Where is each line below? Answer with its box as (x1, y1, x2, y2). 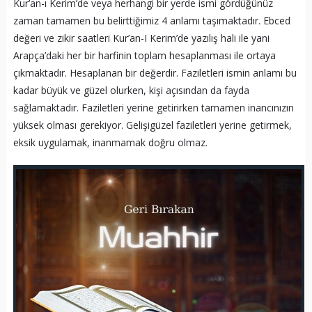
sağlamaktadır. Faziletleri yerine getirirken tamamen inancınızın (13, 101, 294, 115)
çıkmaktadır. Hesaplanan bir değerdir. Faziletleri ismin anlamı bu (13, 66, 297, 80)
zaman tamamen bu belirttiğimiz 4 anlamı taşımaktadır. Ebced (13, 14, 290, 28)
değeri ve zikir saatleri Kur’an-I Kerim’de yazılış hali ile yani (13, 31, 270, 45)
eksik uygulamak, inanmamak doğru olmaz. (13, 136, 208, 150)
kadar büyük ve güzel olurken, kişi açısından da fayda (13, 84, 249, 97)
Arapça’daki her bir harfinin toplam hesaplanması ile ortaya (13, 49, 276, 63)
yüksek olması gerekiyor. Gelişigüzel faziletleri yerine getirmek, (13, 118, 292, 132)
